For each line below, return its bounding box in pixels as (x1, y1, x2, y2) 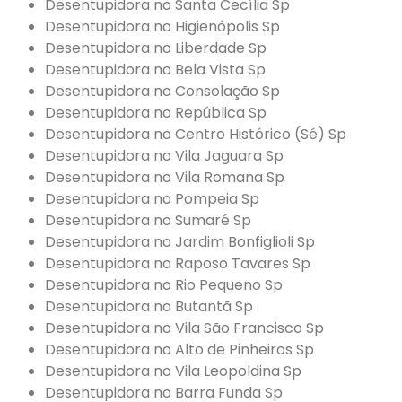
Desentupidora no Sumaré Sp (45, 210, 251, 232)
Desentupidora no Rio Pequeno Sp (45, 275, 283, 296)
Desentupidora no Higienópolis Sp (45, 16, 280, 38)
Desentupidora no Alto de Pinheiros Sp (45, 339, 314, 361)
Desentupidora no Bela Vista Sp (45, 59, 266, 81)
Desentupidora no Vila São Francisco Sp (45, 318, 324, 339)
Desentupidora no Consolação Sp (45, 81, 280, 102)
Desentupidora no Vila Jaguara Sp (45, 145, 284, 167)
